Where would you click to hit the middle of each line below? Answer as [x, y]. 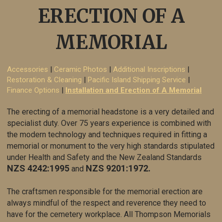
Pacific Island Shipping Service [137, 80]
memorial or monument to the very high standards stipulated [111, 146]
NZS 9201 [106, 168]
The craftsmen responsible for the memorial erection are [105, 192]
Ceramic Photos [81, 69]
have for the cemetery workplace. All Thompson [89, 214]
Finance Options [33, 90]
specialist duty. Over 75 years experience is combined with [109, 123]
